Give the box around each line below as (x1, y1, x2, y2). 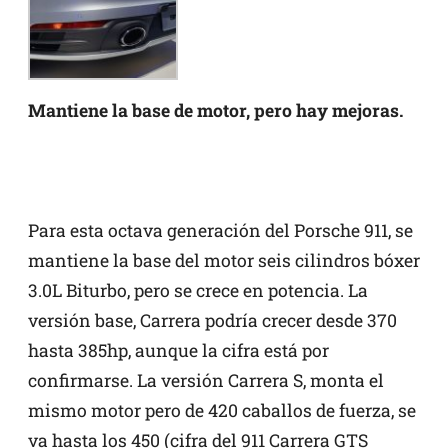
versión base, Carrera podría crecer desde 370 (28, 308, 397, 332)
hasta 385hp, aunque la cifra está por (28, 338, 329, 362)
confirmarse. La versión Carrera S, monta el (28, 368, 384, 392)
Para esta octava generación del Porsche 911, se (28, 218, 413, 242)
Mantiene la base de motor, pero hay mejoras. (28, 98, 403, 122)
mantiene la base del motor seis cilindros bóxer (28, 248, 420, 272)
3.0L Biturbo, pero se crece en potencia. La (28, 278, 368, 302)
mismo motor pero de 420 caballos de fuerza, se (28, 398, 416, 422)
